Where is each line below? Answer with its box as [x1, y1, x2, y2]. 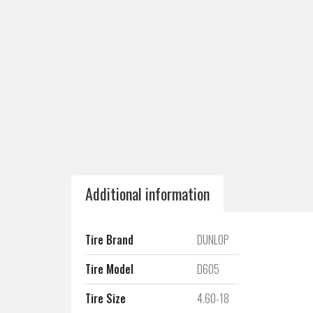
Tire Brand [85, 231, 133, 248]
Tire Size [85, 290, 126, 307]
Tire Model [85, 261, 133, 277]
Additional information [85, 182, 210, 205]
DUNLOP [197, 231, 229, 248]
